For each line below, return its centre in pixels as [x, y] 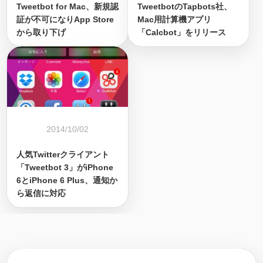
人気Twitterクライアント [63, 154]
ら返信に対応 [41, 193]
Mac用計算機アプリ [174, 19]
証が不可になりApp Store [65, 19]
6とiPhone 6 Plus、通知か [67, 180]
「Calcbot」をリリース [182, 32]
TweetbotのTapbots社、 [185, 6]
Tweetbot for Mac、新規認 [68, 6]
